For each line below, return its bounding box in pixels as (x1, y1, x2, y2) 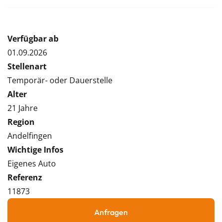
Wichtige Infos (7, 144, 63, 155)
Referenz (7, 172, 42, 183)
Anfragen (94, 207, 128, 217)
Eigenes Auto (7, 158, 56, 169)
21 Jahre (7, 103, 38, 113)
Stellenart (7, 61, 47, 72)
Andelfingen (7, 130, 52, 141)
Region (7, 116, 35, 127)
